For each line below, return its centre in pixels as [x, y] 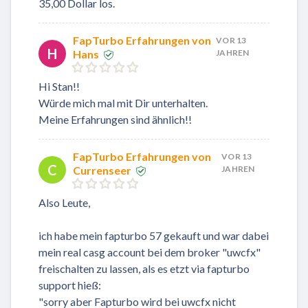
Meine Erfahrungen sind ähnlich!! [115, 120]
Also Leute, [64, 203]
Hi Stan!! [59, 87]
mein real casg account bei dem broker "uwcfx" [150, 252]
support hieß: [70, 285]
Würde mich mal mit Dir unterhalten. [123, 103]
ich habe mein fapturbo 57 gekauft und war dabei [154, 236]
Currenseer [102, 170]
